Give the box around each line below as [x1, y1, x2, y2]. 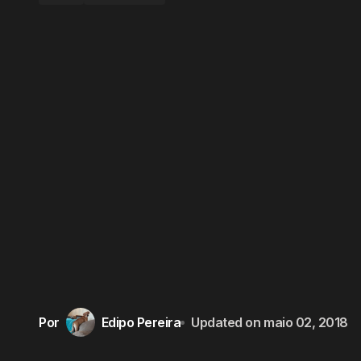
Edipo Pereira [101, 313, 181, 330]
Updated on [191, 313, 261, 330]
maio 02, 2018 [263, 313, 348, 330]
